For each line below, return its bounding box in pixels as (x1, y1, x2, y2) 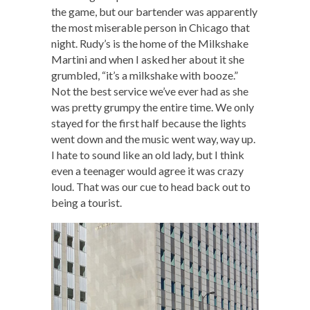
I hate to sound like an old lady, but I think (51, 147, 244, 161)
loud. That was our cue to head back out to (51, 179, 250, 193)
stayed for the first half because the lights (51, 116, 246, 129)
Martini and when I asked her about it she (51, 52, 244, 66)
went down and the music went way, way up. (51, 131, 255, 145)
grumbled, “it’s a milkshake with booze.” (51, 68, 238, 82)
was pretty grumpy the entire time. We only (51, 100, 254, 113)
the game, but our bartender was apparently (51, 4, 257, 18)
